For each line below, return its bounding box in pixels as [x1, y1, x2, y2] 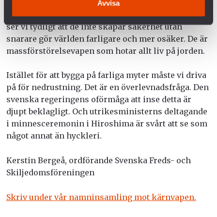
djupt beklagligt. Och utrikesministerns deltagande [6, 107, 207, 117]
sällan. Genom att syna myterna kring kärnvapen [6, 9, 199, 19]
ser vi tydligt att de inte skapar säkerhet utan [6, 21, 182, 31]
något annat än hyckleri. [6, 131, 102, 141]
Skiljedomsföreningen [6, 168, 94, 178]
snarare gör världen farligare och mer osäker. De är [6, 33, 208, 44]
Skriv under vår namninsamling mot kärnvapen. [6, 192, 196, 202]
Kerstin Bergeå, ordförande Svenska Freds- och [6, 155, 191, 166]
